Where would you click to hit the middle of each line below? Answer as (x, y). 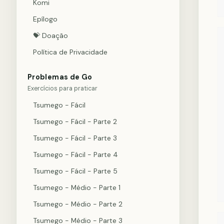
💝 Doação (50, 35)
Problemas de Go (60, 77)
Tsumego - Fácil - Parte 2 (75, 121)
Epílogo (45, 19)
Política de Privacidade (70, 52)
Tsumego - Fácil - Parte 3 (75, 138)
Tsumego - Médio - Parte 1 (77, 187)
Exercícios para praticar (62, 88)
